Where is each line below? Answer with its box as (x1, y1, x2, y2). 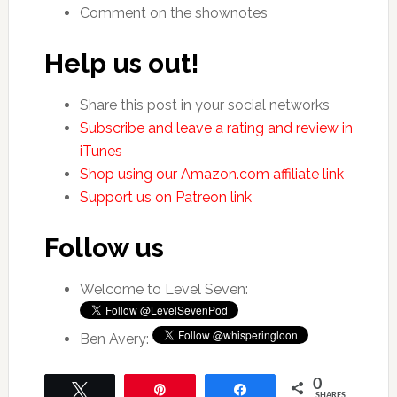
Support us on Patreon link (79, 189, 252, 206)
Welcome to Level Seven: (79, 281, 248, 298)
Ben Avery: (79, 331, 152, 347)
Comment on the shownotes (79, 4, 268, 21)
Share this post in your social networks (79, 97, 330, 113)
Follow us (43, 232, 164, 263)
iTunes (79, 143, 122, 160)
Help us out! (43, 48, 199, 79)
